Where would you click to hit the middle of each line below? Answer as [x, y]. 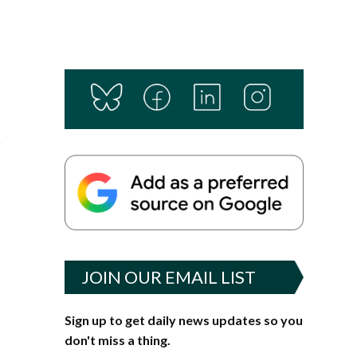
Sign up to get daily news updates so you [183, 320]
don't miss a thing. [117, 339]
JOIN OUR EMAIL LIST [168, 277]
